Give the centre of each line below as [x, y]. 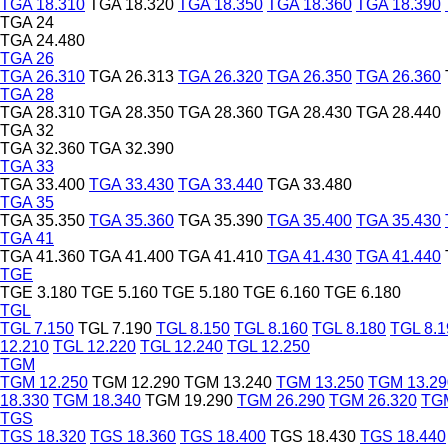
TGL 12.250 [268, 346]
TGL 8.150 [193, 328]
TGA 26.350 [309, 76]
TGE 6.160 [281, 292]
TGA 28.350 [131, 112]
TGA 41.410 [220, 256]
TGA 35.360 [131, 220]
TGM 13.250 [320, 382]
